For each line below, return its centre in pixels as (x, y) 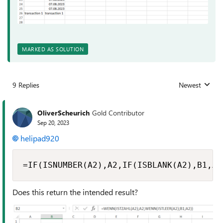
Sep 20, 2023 (53, 123)
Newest (190, 85)
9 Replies (26, 85)
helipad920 (40, 138)
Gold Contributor (118, 113)
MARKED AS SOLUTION (53, 49)
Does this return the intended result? (75, 192)
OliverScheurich (63, 113)
